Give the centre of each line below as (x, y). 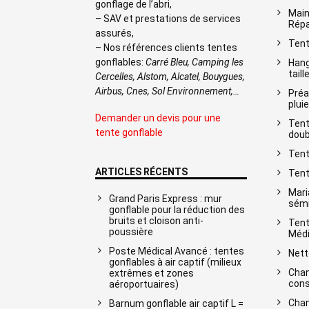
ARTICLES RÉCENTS (141, 171)
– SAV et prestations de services (168, 18)
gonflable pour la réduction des (177, 209)
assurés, (114, 33)
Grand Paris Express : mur (166, 198)
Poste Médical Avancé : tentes (177, 251)
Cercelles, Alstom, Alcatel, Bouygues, (170, 76)
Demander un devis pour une (158, 118)
